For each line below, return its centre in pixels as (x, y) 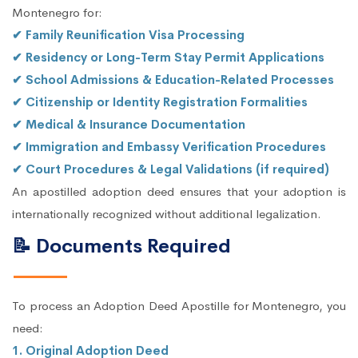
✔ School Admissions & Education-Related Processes (173, 79)
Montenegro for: (57, 12)
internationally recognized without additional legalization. (167, 213)
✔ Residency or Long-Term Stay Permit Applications (168, 57)
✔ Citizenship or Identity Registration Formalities (160, 101)
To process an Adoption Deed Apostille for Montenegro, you (179, 305)
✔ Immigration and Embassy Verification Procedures (169, 146)
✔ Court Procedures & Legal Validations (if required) (171, 169)
